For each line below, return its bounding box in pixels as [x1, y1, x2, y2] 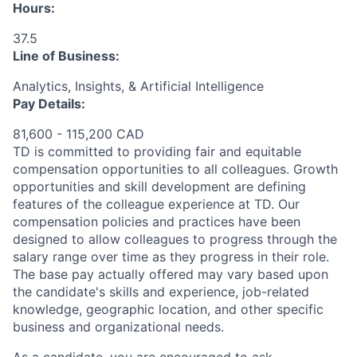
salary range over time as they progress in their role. [13, 249, 329, 265]
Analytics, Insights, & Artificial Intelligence [13, 78, 264, 95]
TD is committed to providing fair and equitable [13, 143, 301, 160]
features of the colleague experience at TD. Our [13, 196, 300, 213]
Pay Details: [13, 96, 85, 112]
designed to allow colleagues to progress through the [13, 231, 337, 248]
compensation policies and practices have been [13, 214, 300, 230]
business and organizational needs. [13, 319, 224, 335]
